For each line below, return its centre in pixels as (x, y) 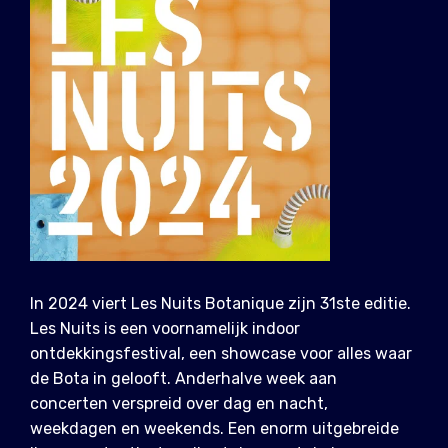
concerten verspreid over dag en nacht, (179, 404)
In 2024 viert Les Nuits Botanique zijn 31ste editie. (220, 304)
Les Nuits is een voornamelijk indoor (165, 329)
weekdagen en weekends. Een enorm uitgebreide (214, 429)
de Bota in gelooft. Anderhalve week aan (183, 379)
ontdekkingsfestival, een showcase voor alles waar (221, 354)
